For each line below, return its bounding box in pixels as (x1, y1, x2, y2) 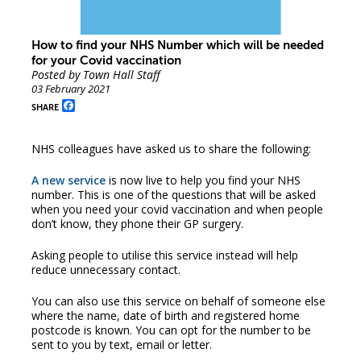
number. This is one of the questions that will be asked (31, 186, 316, 202)
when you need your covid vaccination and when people (31, 201, 323, 217)
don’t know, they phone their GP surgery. (31, 215, 243, 231)
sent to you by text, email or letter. (31, 336, 212, 352)
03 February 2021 (31, 81, 110, 96)
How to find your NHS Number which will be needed (31, 37, 324, 52)
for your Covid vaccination (31, 52, 181, 67)
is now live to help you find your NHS (105, 172, 301, 188)
